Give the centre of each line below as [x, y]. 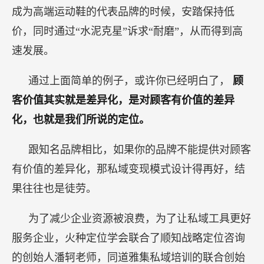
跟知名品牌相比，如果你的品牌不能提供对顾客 [140, 150]
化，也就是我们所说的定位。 [81, 120]
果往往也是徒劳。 [54, 189]
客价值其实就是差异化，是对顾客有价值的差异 [123, 100]
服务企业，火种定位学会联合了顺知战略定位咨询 [128, 238]
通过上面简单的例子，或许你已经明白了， [131, 81]
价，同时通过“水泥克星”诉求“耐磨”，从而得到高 [127, 31]
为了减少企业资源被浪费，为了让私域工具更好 [140, 219]
